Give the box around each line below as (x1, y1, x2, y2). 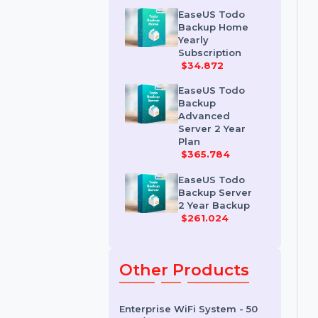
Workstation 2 (191, 1, 268, 15)
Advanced (191, 166, 248, 179)
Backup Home (191, 70, 268, 83)
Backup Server (191, 248, 271, 261)
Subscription (191, 98, 260, 111)
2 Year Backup (191, 262, 269, 275)
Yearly (191, 84, 224, 97)
